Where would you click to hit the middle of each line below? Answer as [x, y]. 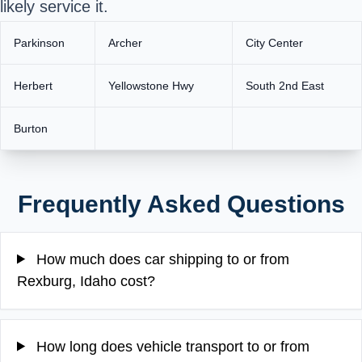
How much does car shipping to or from [161, 259]
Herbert [33, 85]
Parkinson [39, 42]
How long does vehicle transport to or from [171, 346]
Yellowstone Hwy [151, 85]
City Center [274, 42]
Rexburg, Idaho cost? [86, 281]
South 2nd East [285, 85]
